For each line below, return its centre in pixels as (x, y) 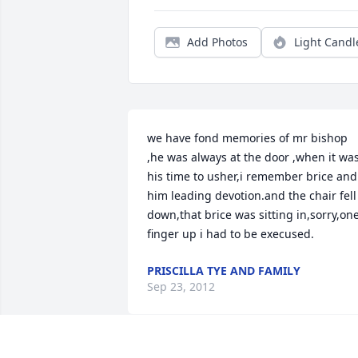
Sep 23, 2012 (181, 287)
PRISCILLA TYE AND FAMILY (224, 271)
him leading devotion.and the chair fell (252, 196)
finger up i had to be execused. (231, 234)
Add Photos (217, 42)
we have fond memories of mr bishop (247, 138)
